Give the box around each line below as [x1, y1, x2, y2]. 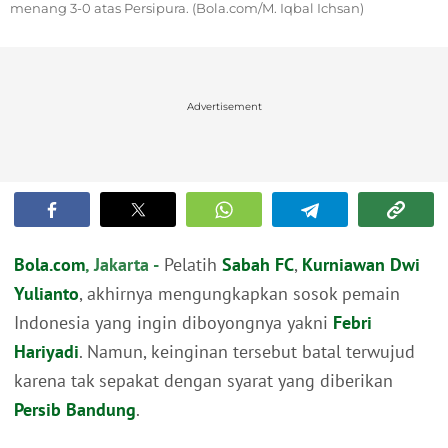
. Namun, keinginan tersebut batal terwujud [79, 340, 415, 364]
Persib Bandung [14, 398, 136, 422]
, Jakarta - [85, 253, 159, 277]
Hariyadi [14, 340, 79, 364]
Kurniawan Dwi [302, 253, 420, 277]
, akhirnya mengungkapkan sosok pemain [79, 282, 400, 306]
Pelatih [159, 253, 222, 277]
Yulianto [14, 282, 79, 306]
